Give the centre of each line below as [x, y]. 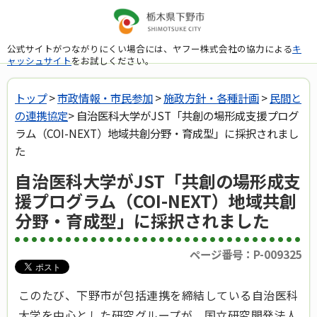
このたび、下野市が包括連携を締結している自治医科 [158, 295]
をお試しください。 [113, 60]
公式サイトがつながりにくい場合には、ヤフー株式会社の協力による [150, 48]
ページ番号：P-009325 [246, 254]
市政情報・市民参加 [105, 98]
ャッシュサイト [39, 60]
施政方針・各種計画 [211, 98]
